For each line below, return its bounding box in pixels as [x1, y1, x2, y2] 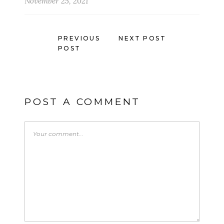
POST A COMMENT [24, 95, 141, 107]
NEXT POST [118, 34, 166, 42]
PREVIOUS [58, 34, 100, 42]
